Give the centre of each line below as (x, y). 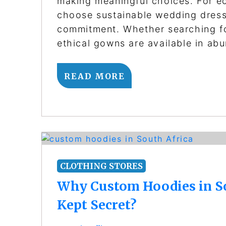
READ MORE (95, 76)
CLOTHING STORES (101, 166)
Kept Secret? (97, 205)
